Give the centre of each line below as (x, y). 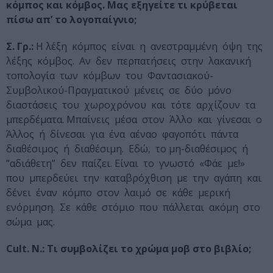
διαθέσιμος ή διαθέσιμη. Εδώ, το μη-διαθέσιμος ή (128, 149)
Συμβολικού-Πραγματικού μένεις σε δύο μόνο (120, 90)
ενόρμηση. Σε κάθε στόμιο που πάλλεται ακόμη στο (134, 207)
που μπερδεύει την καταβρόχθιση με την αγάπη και (135, 178)
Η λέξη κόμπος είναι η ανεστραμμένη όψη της (149, 47)
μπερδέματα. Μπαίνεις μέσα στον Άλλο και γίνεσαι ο (135, 120)
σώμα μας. (30, 222)
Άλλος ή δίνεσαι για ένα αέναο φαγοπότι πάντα (123, 134)
